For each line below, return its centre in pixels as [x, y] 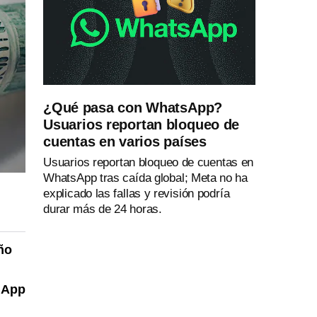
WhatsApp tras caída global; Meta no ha [145, 178]
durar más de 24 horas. [103, 209]
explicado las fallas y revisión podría [137, 194]
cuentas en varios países [125, 142]
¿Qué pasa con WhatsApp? [133, 108]
